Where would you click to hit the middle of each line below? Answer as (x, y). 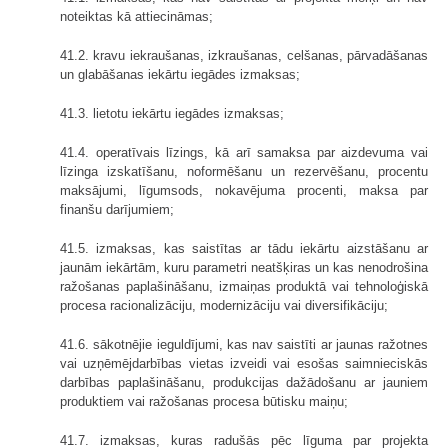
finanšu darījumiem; (117, 209)
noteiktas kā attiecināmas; (136, 16)
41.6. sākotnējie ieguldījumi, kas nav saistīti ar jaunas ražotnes (244, 344)
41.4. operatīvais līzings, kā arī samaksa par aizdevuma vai (244, 152)
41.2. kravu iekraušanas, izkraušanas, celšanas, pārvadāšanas (244, 55)
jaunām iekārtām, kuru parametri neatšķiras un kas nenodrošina (244, 267)
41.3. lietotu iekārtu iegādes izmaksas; (172, 113)
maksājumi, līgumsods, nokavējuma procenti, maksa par (244, 190)
